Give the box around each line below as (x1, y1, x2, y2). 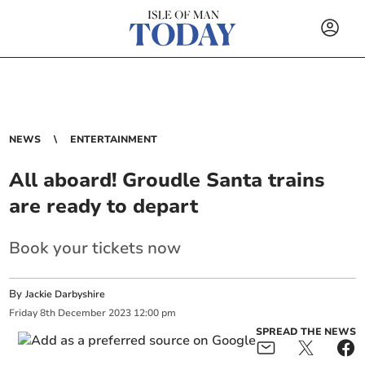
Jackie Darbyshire (25, 288, 106, 301)
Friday (9, 306, 38, 320)
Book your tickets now (9, 237, 182, 259)
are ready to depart (9, 193, 199, 219)
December (58, 306, 107, 320)
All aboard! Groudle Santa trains (9, 167, 325, 193)
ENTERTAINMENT (70, 133, 158, 146)
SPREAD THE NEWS (255, 324, 356, 338)
